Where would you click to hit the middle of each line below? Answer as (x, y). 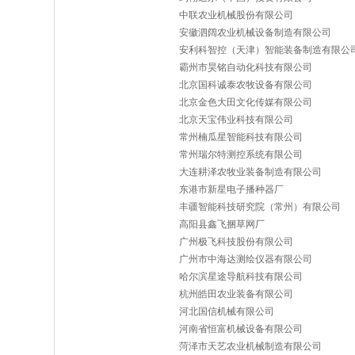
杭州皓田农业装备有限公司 (236, 294)
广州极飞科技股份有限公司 (236, 242)
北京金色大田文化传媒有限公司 (246, 102)
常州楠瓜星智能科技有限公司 (241, 137)
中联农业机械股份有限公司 (236, 15)
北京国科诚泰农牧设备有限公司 (246, 85)
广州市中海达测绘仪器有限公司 (246, 259)
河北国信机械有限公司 (227, 311)
